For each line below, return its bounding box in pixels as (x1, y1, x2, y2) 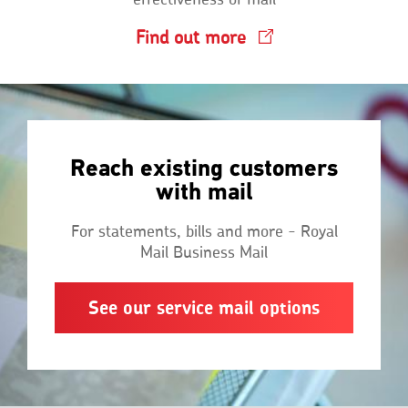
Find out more (135, 28, 246, 47)
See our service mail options (88, 295, 320, 319)
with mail (156, 176, 252, 208)
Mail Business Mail (140, 244, 268, 261)
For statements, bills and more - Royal (70, 223, 338, 240)
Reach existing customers (70, 152, 338, 184)
